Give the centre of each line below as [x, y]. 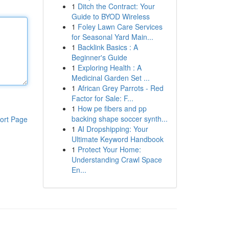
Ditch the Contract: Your [116, 6]
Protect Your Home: [109, 149]
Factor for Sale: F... [102, 98]
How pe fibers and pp [112, 108]
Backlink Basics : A [108, 47]
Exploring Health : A [109, 67]
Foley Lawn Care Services [120, 27]
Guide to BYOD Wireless [110, 16]
